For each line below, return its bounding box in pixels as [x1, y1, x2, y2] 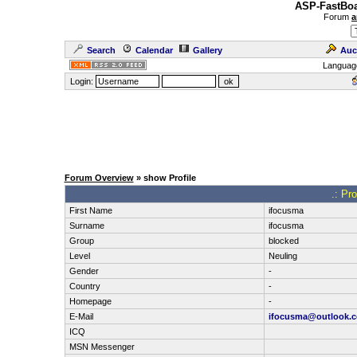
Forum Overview [64, 173, 134, 182]
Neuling [268, 251, 297, 261]
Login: [67, 76, 96, 86]
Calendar [135, 45, 173, 55]
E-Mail [69, 312, 93, 321]
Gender [69, 266, 99, 276]
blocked [268, 236, 299, 245]
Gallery [192, 45, 222, 55]
